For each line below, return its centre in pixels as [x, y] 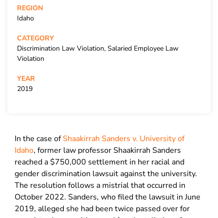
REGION [30, 8]
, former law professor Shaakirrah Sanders [107, 150]
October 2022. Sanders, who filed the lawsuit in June [108, 197]
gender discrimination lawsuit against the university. [106, 174]
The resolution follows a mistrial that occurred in [100, 185]
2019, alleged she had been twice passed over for [102, 209]
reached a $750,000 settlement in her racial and [100, 162]
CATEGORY [36, 38]
